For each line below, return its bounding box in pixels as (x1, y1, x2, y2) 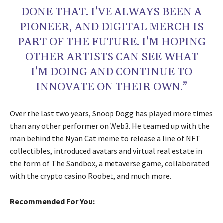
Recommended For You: (10, 196, 95, 207)
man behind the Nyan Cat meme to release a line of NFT (10, 133, 200, 144)
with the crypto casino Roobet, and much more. (10, 171, 171, 181)
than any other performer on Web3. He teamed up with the (10, 121, 210, 131)
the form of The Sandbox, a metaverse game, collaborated (10, 158, 209, 169)
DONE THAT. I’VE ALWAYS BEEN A (21, 5, 202, 20)
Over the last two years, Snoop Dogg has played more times (10, 109, 213, 119)
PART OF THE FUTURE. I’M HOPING (17, 35, 206, 50)
